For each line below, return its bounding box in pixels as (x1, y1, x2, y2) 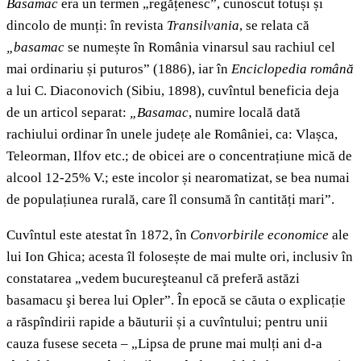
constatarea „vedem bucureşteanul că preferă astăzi (6, 271, 300, 287)
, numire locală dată (189, 105, 301, 121)
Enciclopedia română (231, 61, 354, 77)
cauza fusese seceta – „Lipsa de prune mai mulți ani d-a (6, 336, 322, 352)
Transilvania (167, 18, 239, 34)
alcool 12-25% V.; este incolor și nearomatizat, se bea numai (6, 170, 350, 186)
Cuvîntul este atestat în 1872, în (6, 227, 190, 243)
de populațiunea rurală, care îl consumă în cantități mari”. (6, 192, 334, 208)
